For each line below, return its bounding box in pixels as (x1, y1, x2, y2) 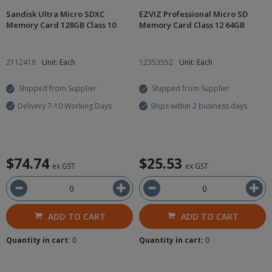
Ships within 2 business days (151, 101, 247, 111)
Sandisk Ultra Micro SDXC (6, 8, 104, 19)
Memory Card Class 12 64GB (139, 19, 245, 30)
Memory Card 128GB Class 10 (6, 19, 116, 30)
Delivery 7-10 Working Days (18, 101, 112, 111)
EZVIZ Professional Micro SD (139, 8, 248, 19)
